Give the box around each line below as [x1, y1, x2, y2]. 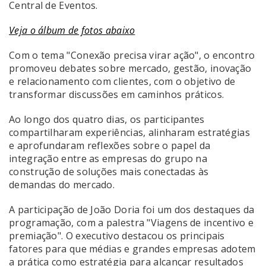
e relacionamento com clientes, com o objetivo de [9, 74, 236, 88]
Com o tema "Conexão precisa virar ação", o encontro [9, 48, 255, 62]
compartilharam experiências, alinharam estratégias [9, 125, 250, 139]
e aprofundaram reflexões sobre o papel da [9, 138, 211, 152]
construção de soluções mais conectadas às [9, 164, 209, 178]
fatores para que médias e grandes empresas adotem [9, 242, 256, 255]
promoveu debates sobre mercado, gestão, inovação [9, 61, 252, 75]
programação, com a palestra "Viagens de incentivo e [9, 216, 254, 229]
